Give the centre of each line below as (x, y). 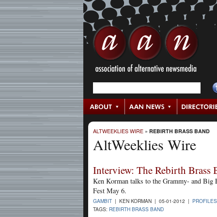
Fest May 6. (110, 190)
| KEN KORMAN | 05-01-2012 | (152, 201)
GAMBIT (102, 201)
